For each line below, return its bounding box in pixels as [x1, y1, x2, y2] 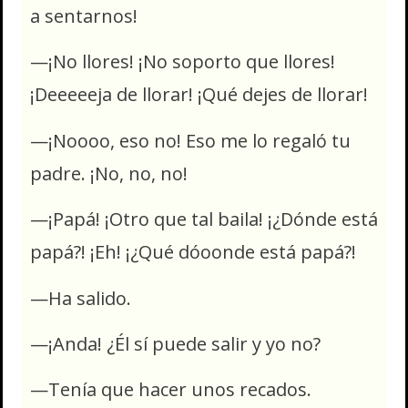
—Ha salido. [30, 285, 136, 311]
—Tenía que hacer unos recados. [30, 377, 316, 403]
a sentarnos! [30, 4, 138, 29]
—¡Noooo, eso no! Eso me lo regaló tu [30, 127, 351, 153]
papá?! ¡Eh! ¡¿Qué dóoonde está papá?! [30, 240, 356, 265]
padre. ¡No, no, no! [30, 160, 188, 186]
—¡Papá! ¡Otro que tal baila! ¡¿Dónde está [30, 207, 378, 232]
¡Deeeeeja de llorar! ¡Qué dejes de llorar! [30, 82, 372, 107]
